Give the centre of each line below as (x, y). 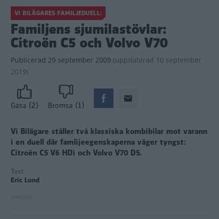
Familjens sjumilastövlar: (88, 29)
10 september (178, 60)
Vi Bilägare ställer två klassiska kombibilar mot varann (109, 132)
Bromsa (60, 106)
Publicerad (28, 60)
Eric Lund (25, 180)
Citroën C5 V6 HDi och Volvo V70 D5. (76, 153)
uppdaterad (134, 60)
